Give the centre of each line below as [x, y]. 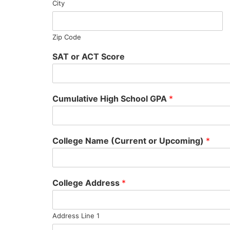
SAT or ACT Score [89, 56]
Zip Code [67, 37]
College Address [87, 183]
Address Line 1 [76, 216]
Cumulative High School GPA [111, 99]
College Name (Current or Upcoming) [129, 141]
